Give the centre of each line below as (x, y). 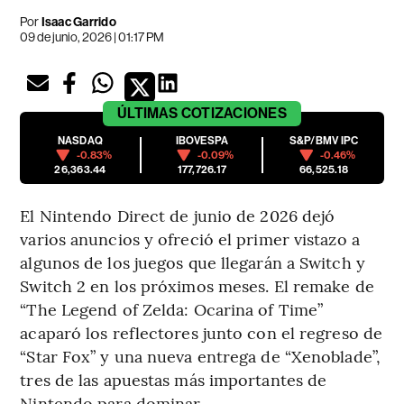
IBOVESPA (202, 141)
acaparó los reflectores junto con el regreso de (202, 333)
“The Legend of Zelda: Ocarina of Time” (172, 309)
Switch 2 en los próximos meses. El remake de (197, 286)
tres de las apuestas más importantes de (174, 380)
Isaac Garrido (78, 23)
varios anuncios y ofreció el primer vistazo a (190, 239)
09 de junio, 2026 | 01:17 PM (92, 37)
